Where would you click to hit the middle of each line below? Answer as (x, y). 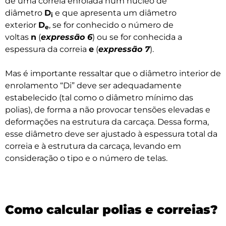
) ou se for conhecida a (137, 37)
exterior (22, 25)
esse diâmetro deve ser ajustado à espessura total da (111, 134)
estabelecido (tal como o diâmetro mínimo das (99, 98)
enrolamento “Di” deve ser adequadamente (93, 86)
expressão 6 (67, 37)
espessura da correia (47, 49)
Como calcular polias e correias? (111, 210)
